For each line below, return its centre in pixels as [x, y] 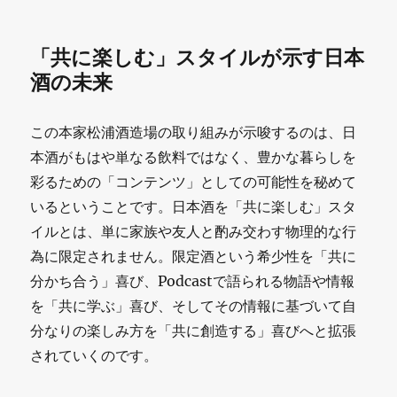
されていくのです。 [94, 355]
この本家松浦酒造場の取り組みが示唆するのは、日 [194, 132]
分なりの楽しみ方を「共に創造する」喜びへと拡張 [194, 330]
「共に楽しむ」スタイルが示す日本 [198, 57]
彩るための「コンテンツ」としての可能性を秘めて [194, 181]
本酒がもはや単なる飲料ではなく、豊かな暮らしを [194, 156]
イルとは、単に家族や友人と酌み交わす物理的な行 [194, 231]
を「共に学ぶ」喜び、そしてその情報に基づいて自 [194, 305]
